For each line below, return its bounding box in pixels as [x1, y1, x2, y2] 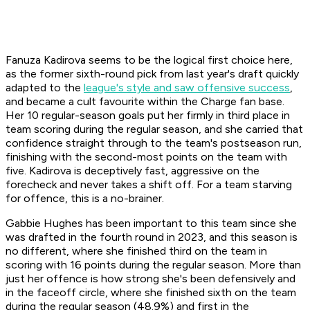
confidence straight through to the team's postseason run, [6, 136, 302, 150]
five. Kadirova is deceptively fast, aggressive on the [6, 164, 259, 178]
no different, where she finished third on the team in [6, 244, 267, 258]
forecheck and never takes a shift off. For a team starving [6, 178, 292, 192]
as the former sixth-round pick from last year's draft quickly [6, 67, 299, 81]
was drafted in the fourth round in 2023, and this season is [6, 230, 298, 244]
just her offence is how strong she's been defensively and [6, 272, 295, 286]
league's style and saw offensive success [84, 81, 290, 95]
